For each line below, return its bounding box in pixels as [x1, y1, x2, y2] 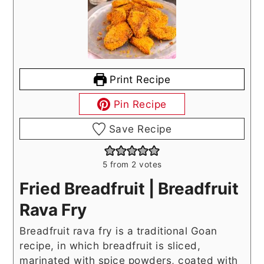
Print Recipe [106, 73, 171, 86]
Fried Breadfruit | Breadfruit [19, 179, 239, 199]
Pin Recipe [110, 98, 167, 111]
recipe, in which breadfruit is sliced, [19, 239, 201, 252]
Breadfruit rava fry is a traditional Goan [19, 225, 217, 237]
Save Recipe [105, 123, 172, 136]
